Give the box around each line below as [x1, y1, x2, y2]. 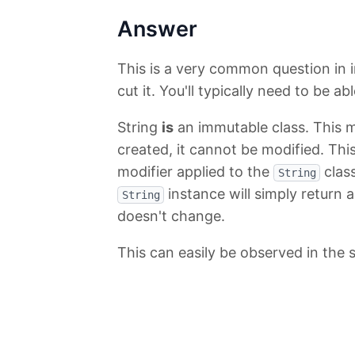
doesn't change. [117, 208, 225, 225]
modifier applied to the [117, 163, 273, 181]
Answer [117, 16, 197, 43]
